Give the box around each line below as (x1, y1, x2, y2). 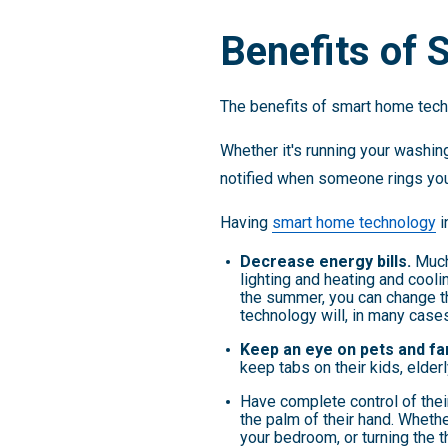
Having (220, 213, 272, 232)
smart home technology (272, 213, 436, 232)
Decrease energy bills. (240, 252, 415, 271)
